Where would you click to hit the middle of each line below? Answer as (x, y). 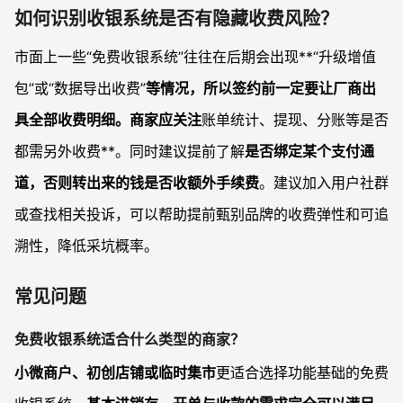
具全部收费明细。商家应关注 (108, 120)
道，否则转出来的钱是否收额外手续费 (137, 183)
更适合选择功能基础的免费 (302, 372)
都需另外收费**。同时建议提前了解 (130, 152)
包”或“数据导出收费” (80, 89)
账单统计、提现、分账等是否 (295, 120)
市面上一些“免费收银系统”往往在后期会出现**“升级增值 (195, 57)
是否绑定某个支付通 (309, 152)
